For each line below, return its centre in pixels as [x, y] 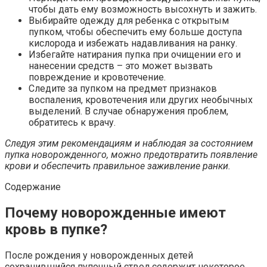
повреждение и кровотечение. [97, 77]
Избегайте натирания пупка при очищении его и [135, 54]
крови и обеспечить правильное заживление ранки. [118, 166]
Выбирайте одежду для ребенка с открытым [129, 20]
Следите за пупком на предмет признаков [123, 88]
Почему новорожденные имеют [115, 212]
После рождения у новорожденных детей [99, 255]
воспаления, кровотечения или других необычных [141, 100]
